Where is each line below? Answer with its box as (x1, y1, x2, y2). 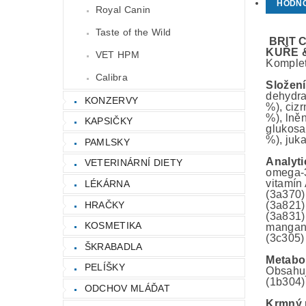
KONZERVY (84, 94, 139, 106)
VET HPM (95, 48, 140, 60)
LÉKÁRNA (84, 178, 130, 189)
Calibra (95, 71, 128, 83)
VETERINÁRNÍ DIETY (84, 157, 183, 169)
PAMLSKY (84, 136, 130, 148)
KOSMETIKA (84, 220, 142, 232)
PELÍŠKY (84, 262, 126, 273)
